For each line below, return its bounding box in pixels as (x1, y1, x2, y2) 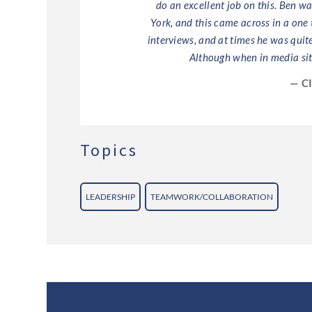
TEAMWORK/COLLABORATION (150, 191, 274, 202)
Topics (80, 139, 139, 161)
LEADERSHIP (86, 191, 136, 202)
